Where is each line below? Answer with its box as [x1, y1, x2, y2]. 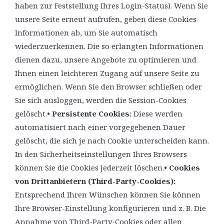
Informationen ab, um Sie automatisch [15, 27, 157, 37]
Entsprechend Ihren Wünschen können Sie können [15, 189, 200, 199]
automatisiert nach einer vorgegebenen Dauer [15, 121, 185, 132]
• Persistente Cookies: [47, 108, 131, 118]
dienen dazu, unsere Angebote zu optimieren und [15, 54, 196, 64]
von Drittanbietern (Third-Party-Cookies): [15, 175, 175, 186]
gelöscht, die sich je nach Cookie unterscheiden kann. [15, 135, 209, 145]
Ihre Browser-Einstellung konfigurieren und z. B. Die [15, 202, 206, 213]
